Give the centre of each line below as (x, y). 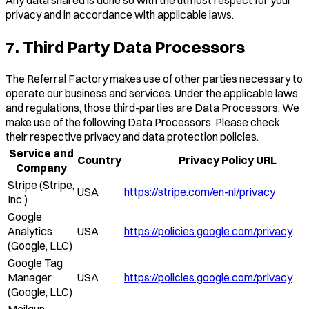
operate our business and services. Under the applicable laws (152, 93)
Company (41, 167)
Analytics (30, 231)
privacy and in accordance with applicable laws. (120, 14)
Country (99, 160)
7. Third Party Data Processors (125, 47)
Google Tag (35, 262)
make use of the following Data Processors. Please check (143, 122)
